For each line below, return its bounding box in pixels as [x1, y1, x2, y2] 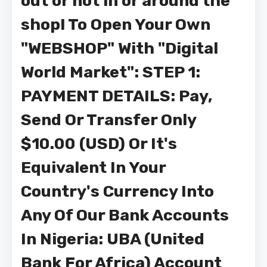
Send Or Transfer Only [21, 110, 196, 129]
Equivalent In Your [21, 158, 166, 177]
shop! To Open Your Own [21, 15, 210, 34]
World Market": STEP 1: [21, 63, 200, 82]
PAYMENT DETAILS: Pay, [21, 86, 213, 105]
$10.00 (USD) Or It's [21, 134, 177, 153]
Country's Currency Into [21, 182, 214, 201]
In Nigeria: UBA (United [21, 229, 204, 249]
